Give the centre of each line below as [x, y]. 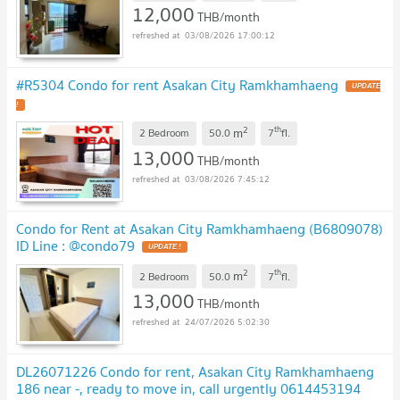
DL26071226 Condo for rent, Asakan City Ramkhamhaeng [195, 372]
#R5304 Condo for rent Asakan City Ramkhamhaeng [177, 84]
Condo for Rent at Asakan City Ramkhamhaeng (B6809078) [200, 228]
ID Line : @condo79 [75, 245]
